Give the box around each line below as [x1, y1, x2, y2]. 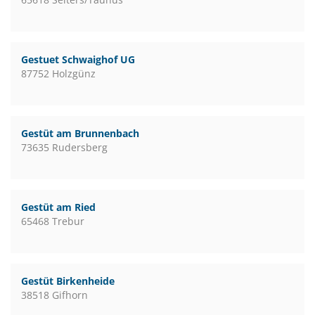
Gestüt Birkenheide [21, 274, 115, 288]
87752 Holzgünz [21, 67, 96, 80]
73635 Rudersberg [21, 141, 108, 154]
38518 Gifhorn [21, 288, 88, 302]
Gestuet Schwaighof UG [21, 53, 135, 66]
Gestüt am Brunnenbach [21, 127, 139, 140]
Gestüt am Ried [21, 200, 96, 214]
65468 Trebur [21, 214, 84, 228]
